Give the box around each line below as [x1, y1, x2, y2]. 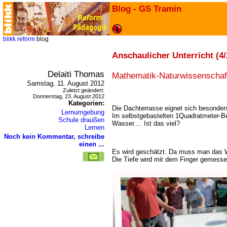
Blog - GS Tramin [112, 4, 181, 14]
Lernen [85, 124, 104, 131]
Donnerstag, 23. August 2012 [33, 93, 104, 99]
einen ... [79, 140, 104, 148]
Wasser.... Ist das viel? [112, 119, 180, 127]
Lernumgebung [61, 108, 104, 116]
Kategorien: [68, 99, 104, 107]
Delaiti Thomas [48, 69, 104, 79]
